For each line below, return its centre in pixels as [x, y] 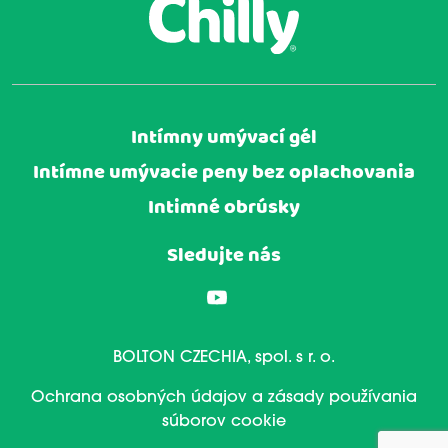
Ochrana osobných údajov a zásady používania [224, 397]
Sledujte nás [224, 255]
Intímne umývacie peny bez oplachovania [224, 172]
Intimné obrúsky [224, 207]
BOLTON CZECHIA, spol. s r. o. [224, 357]
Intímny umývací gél [224, 137]
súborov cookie [224, 421]
